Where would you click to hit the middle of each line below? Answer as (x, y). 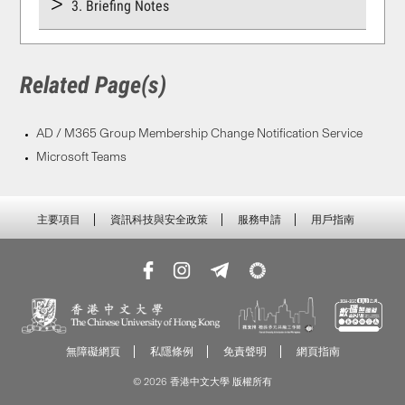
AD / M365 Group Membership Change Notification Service (199, 134)
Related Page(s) (94, 85)
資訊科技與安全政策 (159, 220)
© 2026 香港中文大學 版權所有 (202, 381)
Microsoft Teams (81, 157)
